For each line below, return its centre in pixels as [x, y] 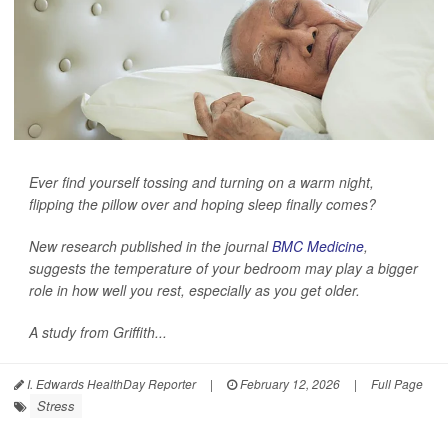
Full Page [397, 383]
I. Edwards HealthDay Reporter [110, 383]
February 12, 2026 [288, 383]
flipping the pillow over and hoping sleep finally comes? [202, 204]
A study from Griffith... [98, 332]
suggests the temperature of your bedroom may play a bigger [223, 268]
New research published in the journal [150, 246]
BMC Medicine [318, 246]
